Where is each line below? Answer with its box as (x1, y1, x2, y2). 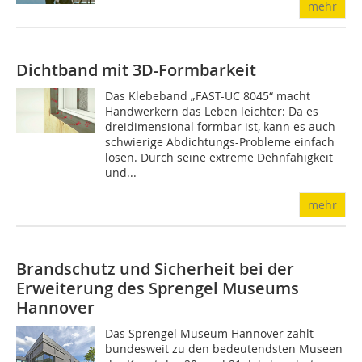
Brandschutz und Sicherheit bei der (16, 258, 294, 280)
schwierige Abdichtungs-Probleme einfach (105, 134, 335, 149)
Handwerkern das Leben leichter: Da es (105, 103, 319, 119)
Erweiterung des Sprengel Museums (16, 277, 299, 299)
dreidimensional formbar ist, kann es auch (105, 119, 336, 134)
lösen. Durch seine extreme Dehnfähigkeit (105, 149, 334, 165)
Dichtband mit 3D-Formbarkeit (16, 59, 256, 81)
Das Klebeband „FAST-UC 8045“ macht (105, 88, 311, 103)
